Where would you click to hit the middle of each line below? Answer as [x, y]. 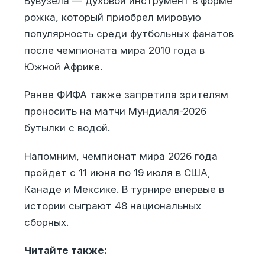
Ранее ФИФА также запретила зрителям [126, 95]
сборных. [46, 222]
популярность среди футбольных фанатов [129, 33]
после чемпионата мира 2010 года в [114, 50]
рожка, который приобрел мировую [112, 17]
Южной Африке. [63, 67]
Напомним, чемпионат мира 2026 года [121, 156]
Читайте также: [65, 251]
